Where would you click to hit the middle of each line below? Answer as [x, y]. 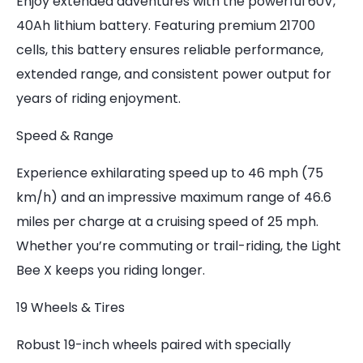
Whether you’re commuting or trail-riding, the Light [179, 246]
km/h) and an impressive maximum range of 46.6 [174, 197]
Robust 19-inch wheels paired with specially [154, 345]
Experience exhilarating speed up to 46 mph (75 [170, 173]
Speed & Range [65, 136]
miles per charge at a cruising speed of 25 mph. [167, 222]
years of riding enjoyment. [98, 98]
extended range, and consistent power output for [174, 74]
